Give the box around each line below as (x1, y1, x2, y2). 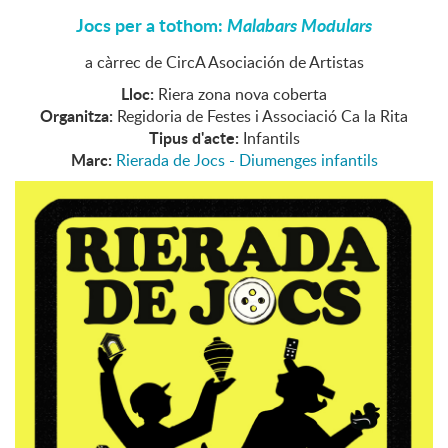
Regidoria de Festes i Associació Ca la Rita (117, 104, 408, 127)
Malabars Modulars (227, 11, 372, 38)
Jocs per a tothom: (76, 11, 227, 38)
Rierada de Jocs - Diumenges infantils (115, 148, 378, 171)
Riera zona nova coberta (158, 82, 327, 105)
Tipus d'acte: (148, 125, 239, 149)
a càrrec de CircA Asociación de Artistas (84, 50, 364, 73)
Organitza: (40, 103, 113, 127)
